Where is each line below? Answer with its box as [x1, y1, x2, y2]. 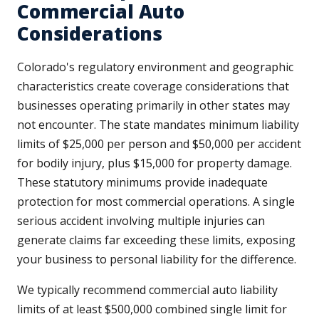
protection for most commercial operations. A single [17, 194, 295, 210]
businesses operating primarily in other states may [17, 98, 290, 114]
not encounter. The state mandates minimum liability [17, 117, 299, 133]
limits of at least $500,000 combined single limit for [17, 301, 287, 318]
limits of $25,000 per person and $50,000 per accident [17, 136, 301, 152]
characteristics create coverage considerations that [17, 78, 289, 95]
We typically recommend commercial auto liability [17, 282, 278, 298]
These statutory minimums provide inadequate [17, 174, 268, 191]
